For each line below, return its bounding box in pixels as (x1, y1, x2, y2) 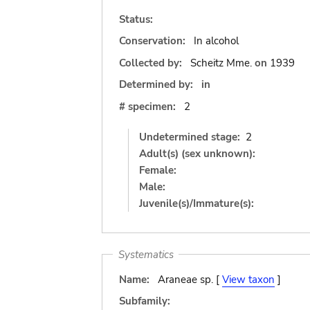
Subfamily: (119, 294, 170, 308)
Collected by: (119, 55, 185, 70)
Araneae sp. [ (157, 272, 222, 286)
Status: (119, 12, 153, 26)
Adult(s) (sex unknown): (139, 146, 255, 161)
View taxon (221, 272, 275, 286)
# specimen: (119, 99, 176, 113)
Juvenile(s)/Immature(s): (139, 196, 254, 210)
